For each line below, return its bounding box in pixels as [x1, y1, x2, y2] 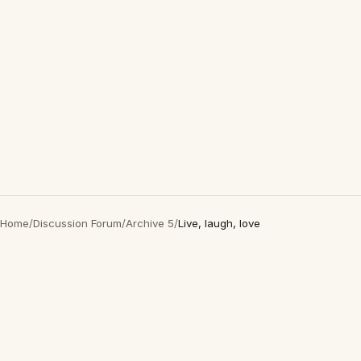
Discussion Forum [33, 217, 122, 230]
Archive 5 [126, 217, 174, 230]
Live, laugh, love [178, 217, 260, 230]
